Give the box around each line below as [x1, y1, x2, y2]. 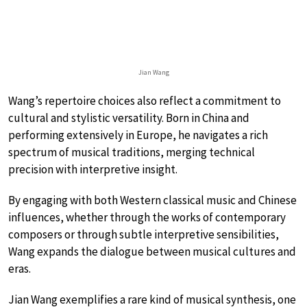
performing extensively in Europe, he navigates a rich [8, 127, 268, 143]
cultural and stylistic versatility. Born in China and [8, 110, 249, 125]
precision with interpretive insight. [8, 161, 177, 177]
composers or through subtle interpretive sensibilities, [8, 226, 279, 242]
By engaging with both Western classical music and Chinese [8, 192, 297, 208]
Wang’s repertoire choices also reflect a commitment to [8, 93, 281, 108]
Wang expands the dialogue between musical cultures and [8, 243, 296, 259]
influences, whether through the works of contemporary [8, 209, 286, 225]
